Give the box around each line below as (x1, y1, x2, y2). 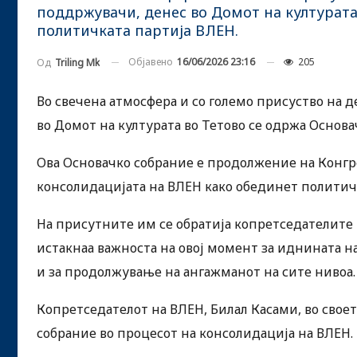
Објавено (128, 55, 175, 69)
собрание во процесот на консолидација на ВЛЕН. (37, 324, 353, 342)
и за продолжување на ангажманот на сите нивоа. (37, 262, 355, 280)
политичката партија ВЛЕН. (37, 21, 238, 40)
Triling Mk (55, 55, 100, 69)
